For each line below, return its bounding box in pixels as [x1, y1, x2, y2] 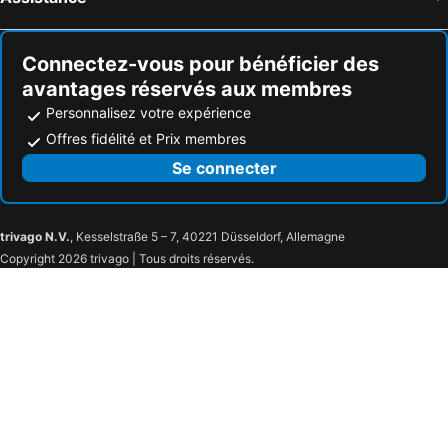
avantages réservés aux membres [22, 77, 352, 102]
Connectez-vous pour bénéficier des [22, 52, 379, 77]
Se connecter [171, 158, 277, 179]
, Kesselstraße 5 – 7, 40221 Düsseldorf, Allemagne [70, 229, 345, 245]
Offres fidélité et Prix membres [46, 130, 246, 148]
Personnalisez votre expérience [46, 104, 251, 122]
